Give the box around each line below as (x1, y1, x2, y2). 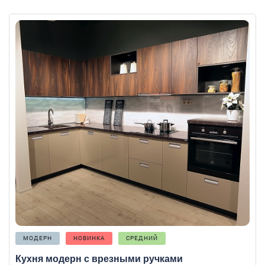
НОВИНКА (73, 234, 105, 242)
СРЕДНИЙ (126, 234, 158, 242)
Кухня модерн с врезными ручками (15, 253, 183, 264)
